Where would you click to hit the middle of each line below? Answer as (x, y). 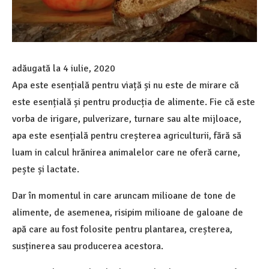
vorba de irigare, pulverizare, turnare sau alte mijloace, (127, 119)
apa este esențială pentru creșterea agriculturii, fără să (127, 135)
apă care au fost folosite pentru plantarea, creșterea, (122, 229)
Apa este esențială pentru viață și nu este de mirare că (125, 85)
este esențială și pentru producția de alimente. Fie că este (134, 102)
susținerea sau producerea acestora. (88, 246)
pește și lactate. (46, 169)
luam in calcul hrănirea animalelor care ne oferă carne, (126, 152)
